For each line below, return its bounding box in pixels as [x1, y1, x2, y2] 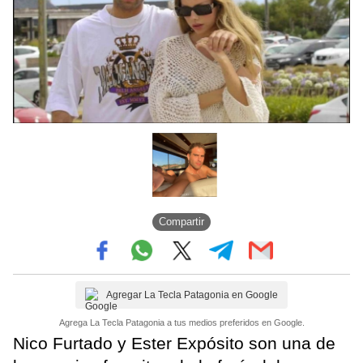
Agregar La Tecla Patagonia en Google [106, 288, 278, 301]
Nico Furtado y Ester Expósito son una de [13, 333, 335, 352]
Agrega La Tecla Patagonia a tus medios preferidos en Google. [58, 317, 305, 327]
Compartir [159, 216, 204, 228]
